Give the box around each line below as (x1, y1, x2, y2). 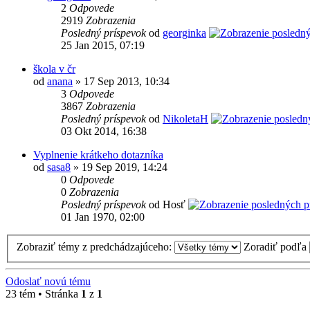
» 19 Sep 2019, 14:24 (71, 161, 167, 174)
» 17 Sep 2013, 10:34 (73, 75, 170, 88)
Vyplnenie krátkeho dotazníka (33, 149, 163, 161)
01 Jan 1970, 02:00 (61, 211, 145, 224)
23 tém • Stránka (6, 288, 81, 300)
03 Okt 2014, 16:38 (61, 125, 147, 138)
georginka (163, 27, 206, 39)
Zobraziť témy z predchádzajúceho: (17, 241, 174, 253)
